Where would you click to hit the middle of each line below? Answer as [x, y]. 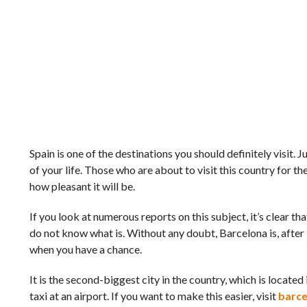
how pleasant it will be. [82, 186]
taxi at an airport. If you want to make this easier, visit [153, 296]
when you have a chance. [85, 249]
